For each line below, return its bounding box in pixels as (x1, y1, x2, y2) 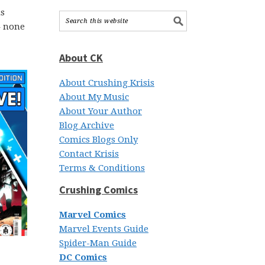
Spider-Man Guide (59, 238, 137, 248)
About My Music (59, 92, 129, 102)
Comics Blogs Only (59, 134, 138, 145)
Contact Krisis (59, 148, 119, 159)
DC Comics (59, 252, 107, 263)
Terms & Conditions (59, 163, 145, 173)
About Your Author (59, 106, 142, 117)
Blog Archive (59, 120, 114, 131)
